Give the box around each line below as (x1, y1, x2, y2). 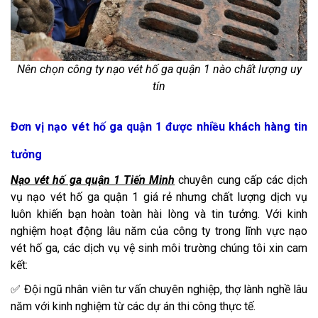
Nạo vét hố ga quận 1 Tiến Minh (11, 173, 175, 187)
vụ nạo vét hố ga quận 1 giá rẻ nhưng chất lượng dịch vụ (11, 190, 307, 204)
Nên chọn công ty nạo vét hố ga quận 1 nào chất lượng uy (16, 62, 302, 77)
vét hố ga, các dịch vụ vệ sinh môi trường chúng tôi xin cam (11, 241, 307, 256)
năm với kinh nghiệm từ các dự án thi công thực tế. (11, 300, 256, 314)
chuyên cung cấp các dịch (175, 173, 308, 187)
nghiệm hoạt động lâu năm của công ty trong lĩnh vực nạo (11, 224, 307, 238)
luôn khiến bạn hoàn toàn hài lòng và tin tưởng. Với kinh (11, 207, 307, 221)
